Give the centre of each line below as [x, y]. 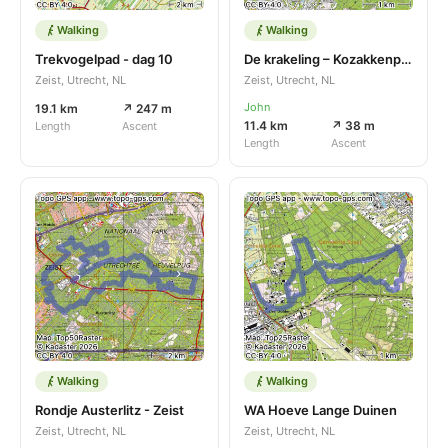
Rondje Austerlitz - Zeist [109, 409]
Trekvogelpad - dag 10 [104, 58]
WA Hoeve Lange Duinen [320, 409]
